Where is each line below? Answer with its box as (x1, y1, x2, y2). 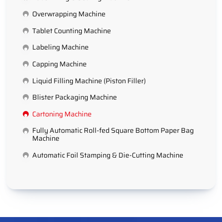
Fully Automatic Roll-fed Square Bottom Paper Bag (32, 125, 194, 136)
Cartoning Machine (32, 108, 92, 119)
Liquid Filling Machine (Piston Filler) (32, 75, 146, 86)
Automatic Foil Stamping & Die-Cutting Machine (32, 149, 183, 161)
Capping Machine (32, 58, 87, 69)
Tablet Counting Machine (32, 25, 111, 36)
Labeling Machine (32, 42, 89, 53)
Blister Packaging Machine (32, 92, 117, 103)
